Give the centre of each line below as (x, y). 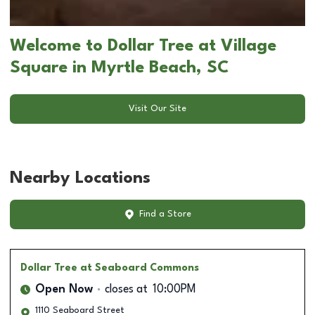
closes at (126, 289)
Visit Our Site (157, 109)
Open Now (64, 289)
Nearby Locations (80, 178)
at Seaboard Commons (140, 268)
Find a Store (165, 214)
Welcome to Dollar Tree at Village (143, 46)
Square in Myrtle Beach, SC (120, 68)
